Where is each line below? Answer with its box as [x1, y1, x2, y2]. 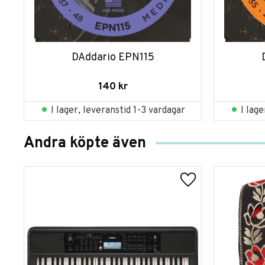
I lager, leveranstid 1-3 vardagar [51, 105, 185, 117]
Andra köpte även [24, 133, 146, 153]
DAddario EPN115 [71, 50, 154, 64]
